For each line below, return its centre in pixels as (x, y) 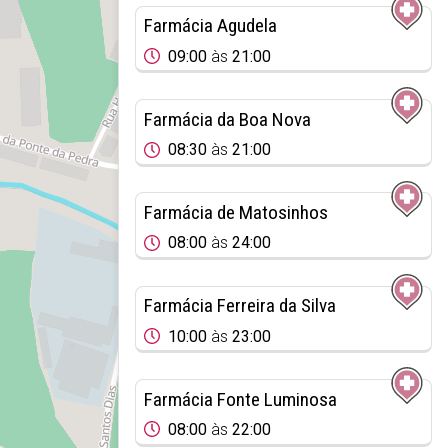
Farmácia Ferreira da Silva (239, 306)
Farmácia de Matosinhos (235, 212)
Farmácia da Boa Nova (227, 119)
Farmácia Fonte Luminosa (240, 399)
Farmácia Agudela (210, 26)
